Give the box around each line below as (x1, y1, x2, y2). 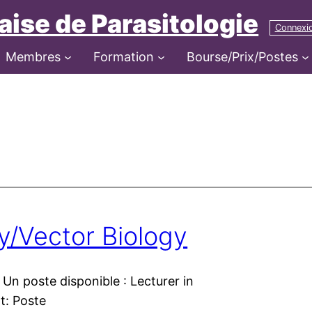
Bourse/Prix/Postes (187, 49, 299, 64)
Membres (6, 49, 61, 64)
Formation (93, 49, 155, 64)
